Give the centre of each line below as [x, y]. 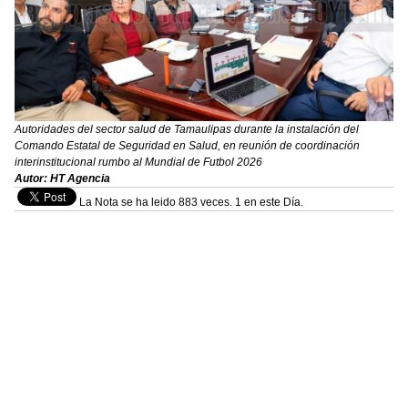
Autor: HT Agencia [62, 178]
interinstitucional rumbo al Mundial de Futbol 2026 [138, 162]
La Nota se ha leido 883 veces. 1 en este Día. [190, 202]
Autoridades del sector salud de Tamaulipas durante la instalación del [187, 129]
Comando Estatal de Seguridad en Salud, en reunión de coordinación [187, 145]
